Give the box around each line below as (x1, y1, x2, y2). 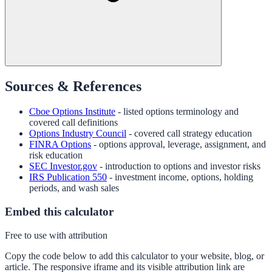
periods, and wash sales (29, 183, 119, 194)
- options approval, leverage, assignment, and (93, 139, 266, 150)
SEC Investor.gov (29, 161, 97, 172)
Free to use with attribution (5, 229, 107, 240)
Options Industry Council (29, 128, 126, 139)
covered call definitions (29, 117, 118, 128)
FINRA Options (29, 139, 91, 150)
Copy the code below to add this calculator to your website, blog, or (5, 250, 264, 261)
